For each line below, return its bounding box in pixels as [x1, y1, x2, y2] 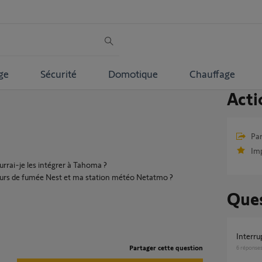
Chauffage [189, 67, 235, 80]
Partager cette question [129, 243, 203, 251]
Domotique [108, 67, 158, 80]
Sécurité [40, 67, 77, 80]
